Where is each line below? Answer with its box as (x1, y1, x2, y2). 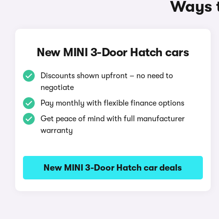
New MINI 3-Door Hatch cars (37, 45, 189, 59)
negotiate (40, 83, 74, 92)
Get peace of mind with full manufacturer (40, 114, 185, 123)
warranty (40, 126, 73, 135)
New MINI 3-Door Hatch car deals (44, 163, 182, 173)
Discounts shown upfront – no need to (40, 71, 173, 80)
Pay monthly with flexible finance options (40, 99, 184, 108)
